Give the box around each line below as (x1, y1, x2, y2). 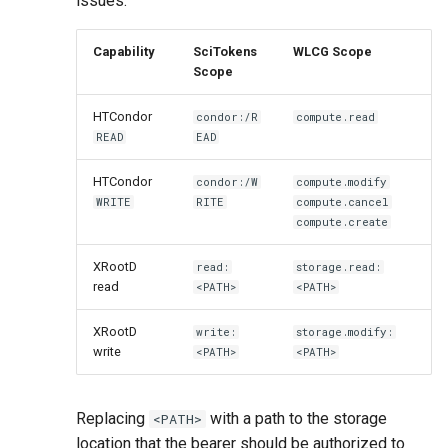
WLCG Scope (293, 43, 372, 59)
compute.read (296, 109, 376, 124)
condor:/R (196, 109, 259, 124)
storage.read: (296, 259, 382, 274)
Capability (93, 43, 154, 59)
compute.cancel (296, 194, 390, 209)
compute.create (296, 214, 389, 229)
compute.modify (296, 174, 388, 189)
